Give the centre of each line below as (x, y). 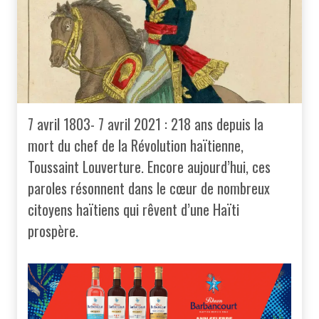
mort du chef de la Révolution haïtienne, (136, 145)
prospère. (53, 230)
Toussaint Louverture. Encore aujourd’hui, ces (149, 166)
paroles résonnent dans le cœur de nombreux (149, 188)
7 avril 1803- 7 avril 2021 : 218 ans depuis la (146, 124)
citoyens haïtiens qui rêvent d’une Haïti (134, 209)
